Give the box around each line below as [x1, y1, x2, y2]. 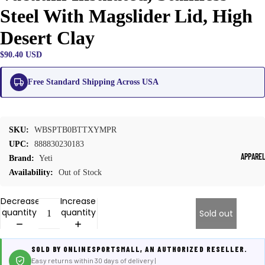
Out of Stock [59, 168, 102, 177]
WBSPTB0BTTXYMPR [34, 125, 117, 134]
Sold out [199, 207, 233, 219]
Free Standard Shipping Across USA [28, 77, 159, 86]
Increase [60, 195, 96, 208]
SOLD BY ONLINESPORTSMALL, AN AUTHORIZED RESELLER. [31, 244, 247, 254]
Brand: [9, 154, 34, 163]
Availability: [9, 168, 53, 177]
